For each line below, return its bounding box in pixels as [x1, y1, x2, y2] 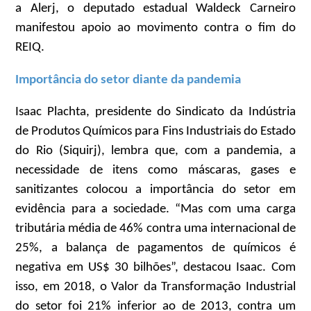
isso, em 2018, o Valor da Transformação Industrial [15, 280, 296, 294]
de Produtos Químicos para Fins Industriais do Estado [15, 125, 296, 139]
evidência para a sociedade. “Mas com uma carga [15, 203, 296, 217]
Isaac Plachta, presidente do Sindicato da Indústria [15, 106, 296, 119]
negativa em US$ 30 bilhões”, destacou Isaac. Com [15, 261, 296, 275]
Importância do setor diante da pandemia [15, 73, 242, 87]
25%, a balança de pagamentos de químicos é [15, 242, 296, 255]
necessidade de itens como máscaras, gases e [15, 164, 296, 178]
